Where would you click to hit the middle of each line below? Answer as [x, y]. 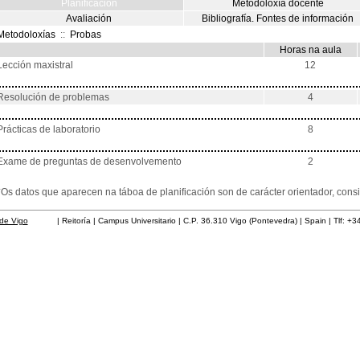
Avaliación [89, 18]
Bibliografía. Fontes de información [278, 18]
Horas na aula [310, 50]
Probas [85, 35]
